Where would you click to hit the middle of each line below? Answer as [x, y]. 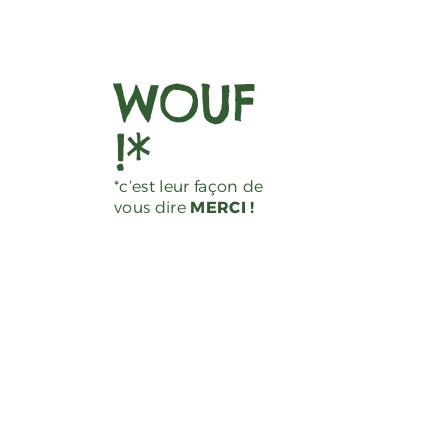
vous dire [152, 208]
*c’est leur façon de [189, 187]
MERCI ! [222, 208]
